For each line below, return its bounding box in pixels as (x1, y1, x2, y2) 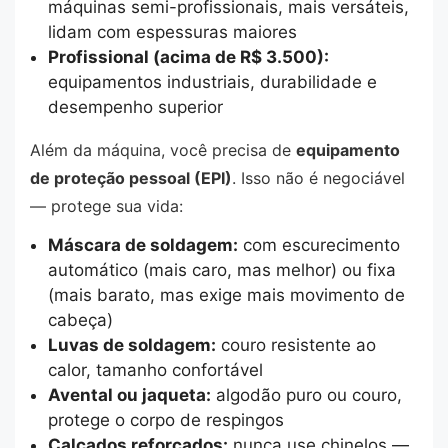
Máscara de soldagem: (47, 235, 238, 256)
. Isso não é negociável (232, 167, 405, 188)
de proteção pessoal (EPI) (30, 167, 232, 188)
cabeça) (47, 310, 113, 331)
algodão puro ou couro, (210, 385, 402, 406)
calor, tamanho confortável (47, 360, 263, 381)
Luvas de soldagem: (47, 335, 216, 356)
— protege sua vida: (30, 195, 183, 216)
